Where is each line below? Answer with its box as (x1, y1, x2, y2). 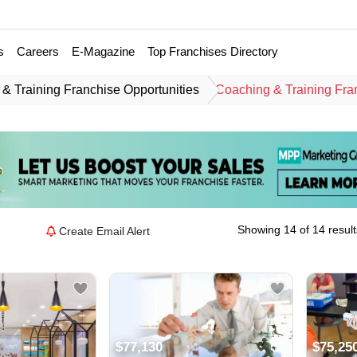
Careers (17, 45, 60, 59)
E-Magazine (72, 45, 135, 59)
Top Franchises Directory (147, 45, 279, 59)
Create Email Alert (59, 225, 151, 238)
